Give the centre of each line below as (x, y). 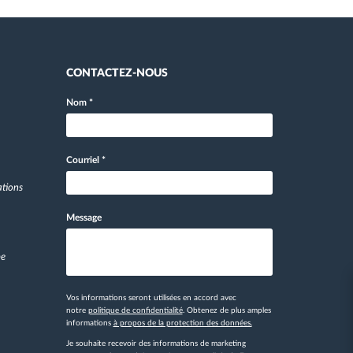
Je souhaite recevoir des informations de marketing (156, 344)
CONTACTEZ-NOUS (117, 73)
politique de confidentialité (135, 310)
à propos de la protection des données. (182, 323)
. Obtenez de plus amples (227, 310)
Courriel (84, 160)
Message (84, 217)
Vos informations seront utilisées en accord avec (151, 298)
